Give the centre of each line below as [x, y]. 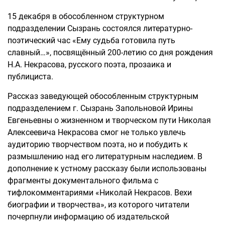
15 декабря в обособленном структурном [86, 16]
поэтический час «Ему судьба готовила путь [91, 40]
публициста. [30, 77]
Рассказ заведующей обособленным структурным [103, 96]
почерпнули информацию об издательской [88, 217]
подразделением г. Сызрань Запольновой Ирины [100, 108]
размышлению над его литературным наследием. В [105, 156]
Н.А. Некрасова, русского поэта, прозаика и [89, 65]
